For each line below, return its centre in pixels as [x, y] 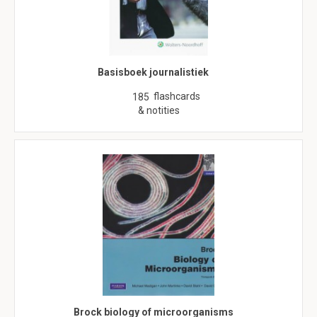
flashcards [177, 96]
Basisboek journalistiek [153, 72]
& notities [158, 110]
